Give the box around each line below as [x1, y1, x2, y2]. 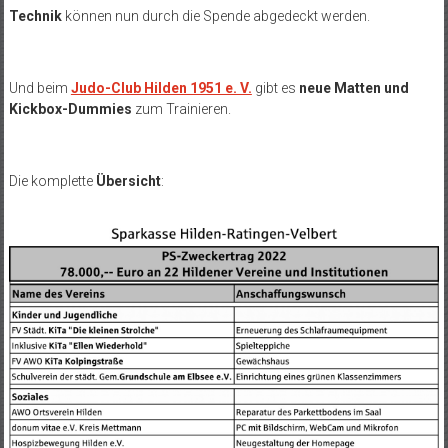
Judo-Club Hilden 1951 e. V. [70, 80, 252, 97]
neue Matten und [298, 80, 409, 97]
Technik [8, 8, 62, 25]
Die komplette [8, 173, 96, 190]
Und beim [8, 80, 71, 97]
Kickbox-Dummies [8, 101, 132, 118]
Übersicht [95, 173, 161, 190]
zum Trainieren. [131, 101, 231, 118]
